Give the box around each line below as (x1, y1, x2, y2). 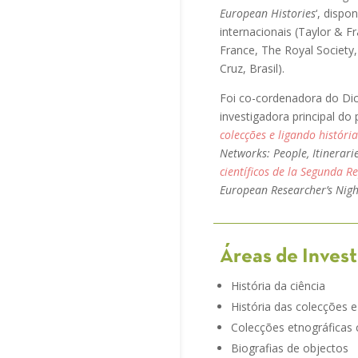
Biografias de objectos (231, 340, 348, 356)
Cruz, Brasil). (220, 60, 284, 76)
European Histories (220, 5, 316, 21)
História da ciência (231, 277, 325, 293)
